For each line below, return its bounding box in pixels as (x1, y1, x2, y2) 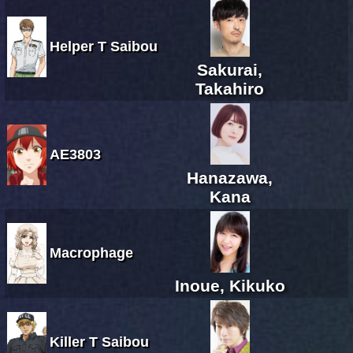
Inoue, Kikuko (174, 276, 285, 295)
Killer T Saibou (50, 333, 149, 350)
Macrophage (50, 244, 133, 261)
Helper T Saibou (50, 38, 158, 54)
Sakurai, (197, 60, 262, 79)
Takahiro (195, 79, 264, 98)
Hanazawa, (187, 168, 273, 187)
